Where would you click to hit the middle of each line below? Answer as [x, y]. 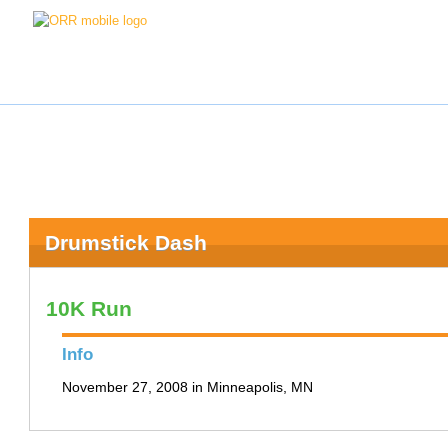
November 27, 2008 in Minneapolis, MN [187, 387]
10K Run [88, 308]
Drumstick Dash [125, 242]
